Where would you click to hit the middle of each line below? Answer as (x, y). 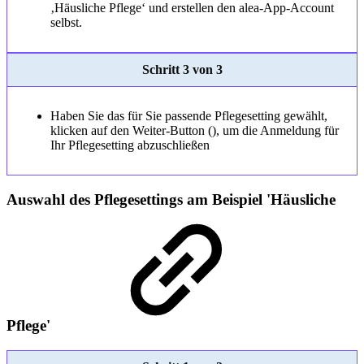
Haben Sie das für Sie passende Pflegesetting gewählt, (188, 116)
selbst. (66, 23)
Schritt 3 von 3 (182, 70)
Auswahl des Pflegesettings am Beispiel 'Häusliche (171, 199)
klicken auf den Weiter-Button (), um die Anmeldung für (194, 131)
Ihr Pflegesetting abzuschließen (130, 145)
